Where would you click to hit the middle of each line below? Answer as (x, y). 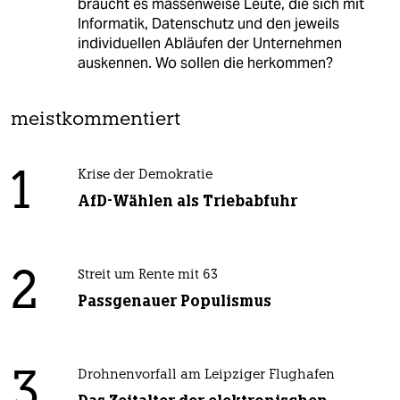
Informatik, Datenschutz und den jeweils (208, 23)
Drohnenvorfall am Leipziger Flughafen (206, 375)
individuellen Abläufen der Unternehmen (209, 43)
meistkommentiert (96, 120)
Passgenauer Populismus (174, 300)
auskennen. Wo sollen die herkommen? (205, 62)
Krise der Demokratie (145, 175)
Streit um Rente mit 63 (147, 275)
